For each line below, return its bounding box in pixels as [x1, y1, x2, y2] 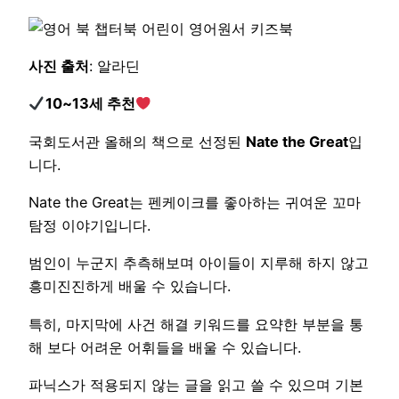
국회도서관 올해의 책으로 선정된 [28, 132, 246, 151]
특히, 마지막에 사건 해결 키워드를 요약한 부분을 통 [28, 314, 363, 333]
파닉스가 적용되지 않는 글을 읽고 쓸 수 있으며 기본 [28, 375, 363, 394]
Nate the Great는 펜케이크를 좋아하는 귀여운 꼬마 [28, 193, 361, 212]
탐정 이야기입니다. [28, 216, 151, 235]
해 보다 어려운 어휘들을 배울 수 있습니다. [28, 338, 301, 356]
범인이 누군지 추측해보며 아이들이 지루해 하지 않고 [28, 254, 369, 273]
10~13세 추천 [45, 94, 135, 113]
